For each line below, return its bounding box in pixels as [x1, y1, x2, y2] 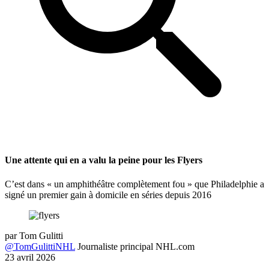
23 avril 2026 [5, 252, 55, 262]
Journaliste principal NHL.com [77, 241, 195, 252]
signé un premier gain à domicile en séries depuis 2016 [5, 189, 211, 200]
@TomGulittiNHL [5, 241, 75, 252]
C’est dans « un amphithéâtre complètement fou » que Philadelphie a [5, 178, 264, 189]
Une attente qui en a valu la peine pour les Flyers [5, 155, 202, 166]
